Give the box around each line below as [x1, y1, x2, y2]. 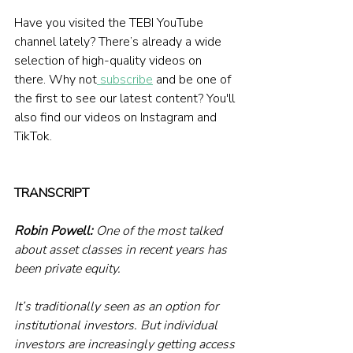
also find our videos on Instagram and [14, 108, 220, 126]
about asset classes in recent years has [14, 240, 230, 258]
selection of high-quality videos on [14, 51, 205, 69]
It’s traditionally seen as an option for [14, 297, 221, 315]
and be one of [153, 70, 234, 88]
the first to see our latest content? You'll [14, 89, 238, 107]
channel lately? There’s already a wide [14, 32, 225, 50]
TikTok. [14, 127, 52, 145]
